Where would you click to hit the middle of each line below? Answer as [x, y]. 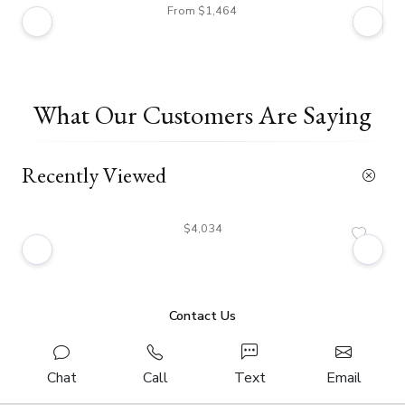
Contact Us [202, 316]
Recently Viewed [94, 175]
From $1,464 [202, 11]
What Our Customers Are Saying [202, 115]
